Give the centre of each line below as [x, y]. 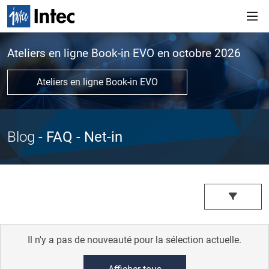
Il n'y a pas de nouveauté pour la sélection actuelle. [134, 240]
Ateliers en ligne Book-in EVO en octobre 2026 [124, 53]
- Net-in [98, 137]
